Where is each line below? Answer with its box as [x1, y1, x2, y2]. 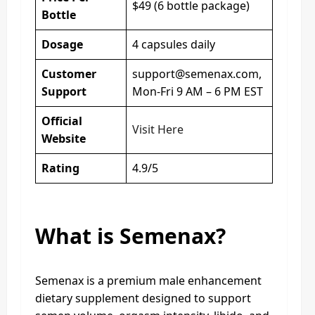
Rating [41, 160, 79, 176]
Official [41, 113, 82, 129]
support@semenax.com [132, 66, 259, 82]
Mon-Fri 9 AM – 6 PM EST [132, 84, 263, 99]
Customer [41, 66, 96, 82]
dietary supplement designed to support [35, 290, 251, 306]
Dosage [41, 37, 83, 52]
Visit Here [132, 122, 184, 137]
